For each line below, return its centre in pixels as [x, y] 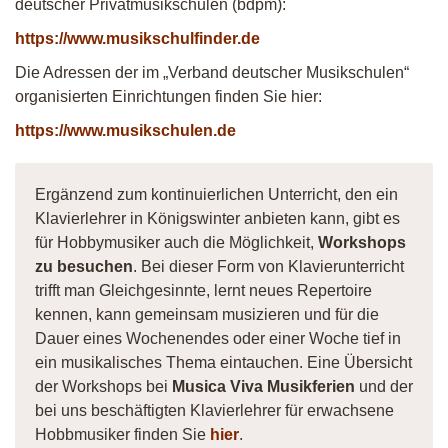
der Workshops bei [103, 386]
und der [384, 386]
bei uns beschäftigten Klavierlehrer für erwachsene [214, 410]
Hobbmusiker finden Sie [122, 434]
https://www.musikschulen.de [125, 130]
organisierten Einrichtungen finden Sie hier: [168, 96]
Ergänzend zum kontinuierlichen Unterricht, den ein [216, 194]
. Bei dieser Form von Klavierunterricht [268, 266]
